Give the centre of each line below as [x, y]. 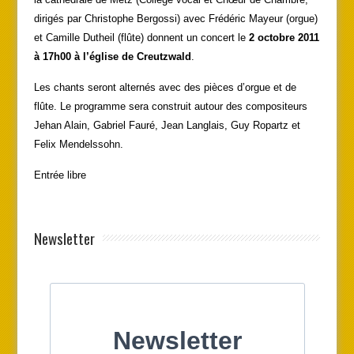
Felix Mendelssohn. [78, 144]
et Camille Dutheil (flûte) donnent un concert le [141, 37]
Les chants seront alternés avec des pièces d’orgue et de [165, 87]
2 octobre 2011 [284, 37]
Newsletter [64, 237]
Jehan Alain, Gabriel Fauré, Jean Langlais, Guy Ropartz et [167, 125]
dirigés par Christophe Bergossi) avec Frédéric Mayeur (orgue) [175, 18]
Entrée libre [60, 175]
